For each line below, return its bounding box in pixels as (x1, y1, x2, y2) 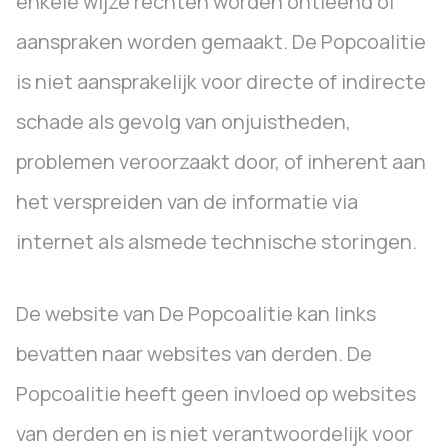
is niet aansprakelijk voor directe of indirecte (16, 68, 426, 95)
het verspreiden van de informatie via (16, 188, 358, 215)
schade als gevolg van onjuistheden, (16, 108, 351, 135)
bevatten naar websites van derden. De (16, 340, 372, 367)
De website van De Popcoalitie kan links (16, 300, 376, 327)
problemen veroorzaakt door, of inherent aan (16, 148, 426, 175)
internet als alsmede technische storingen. (16, 228, 421, 255)
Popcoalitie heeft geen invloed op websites (16, 380, 416, 407)
